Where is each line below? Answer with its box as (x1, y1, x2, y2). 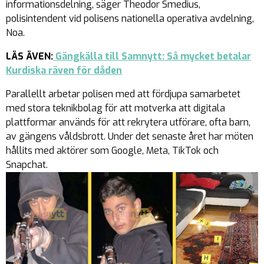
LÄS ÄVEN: (6, 49, 53, 62)
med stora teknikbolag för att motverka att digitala (6, 101, 225, 114)
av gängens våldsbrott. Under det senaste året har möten (6, 130, 253, 143)
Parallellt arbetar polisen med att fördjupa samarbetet (6, 87, 240, 100)
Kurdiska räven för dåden (6, 64, 122, 77)
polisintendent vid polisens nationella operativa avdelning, (6, 12, 254, 25)
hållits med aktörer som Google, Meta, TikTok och (6, 144, 219, 157)
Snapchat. (6, 158, 48, 171)
